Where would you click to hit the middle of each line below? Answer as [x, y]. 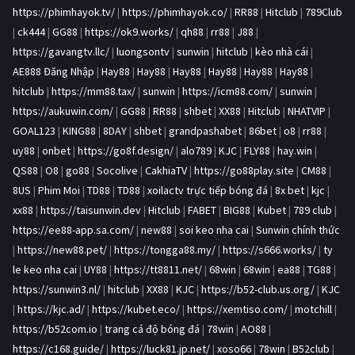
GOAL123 [34, 130]
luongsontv [143, 51]
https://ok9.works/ [129, 31]
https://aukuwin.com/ [63, 111]
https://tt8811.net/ [158, 269]
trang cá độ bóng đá [152, 328]
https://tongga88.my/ [165, 249]
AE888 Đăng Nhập [53, 71]
